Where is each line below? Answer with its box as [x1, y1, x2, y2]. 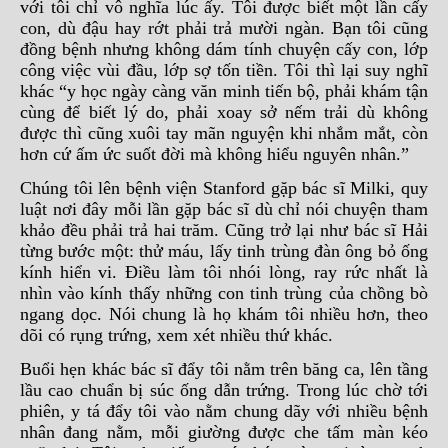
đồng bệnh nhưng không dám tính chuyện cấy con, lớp [20, 39, 428, 59]
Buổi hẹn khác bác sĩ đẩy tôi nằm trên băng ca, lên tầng [20, 359, 428, 379]
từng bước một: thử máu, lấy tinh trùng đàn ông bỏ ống [20, 241, 428, 261]
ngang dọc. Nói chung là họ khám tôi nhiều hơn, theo [20, 304, 428, 324]
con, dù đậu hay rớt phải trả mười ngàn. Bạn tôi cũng [20, 18, 428, 38]
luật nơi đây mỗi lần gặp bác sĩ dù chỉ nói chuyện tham [20, 199, 428, 219]
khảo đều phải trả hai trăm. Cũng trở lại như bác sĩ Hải [20, 220, 428, 240]
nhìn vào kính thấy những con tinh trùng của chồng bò [20, 283, 428, 303]
